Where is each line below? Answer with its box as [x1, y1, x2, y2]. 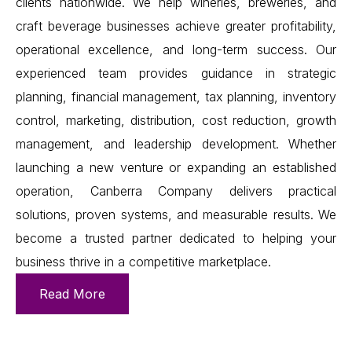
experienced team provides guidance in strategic [16, 65, 336, 82]
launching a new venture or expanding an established [16, 159, 336, 176]
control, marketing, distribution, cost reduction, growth [16, 112, 336, 129]
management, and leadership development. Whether [16, 136, 336, 152]
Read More [39, 286, 105, 302]
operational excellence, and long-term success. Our [16, 42, 336, 58]
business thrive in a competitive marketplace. [16, 254, 271, 270]
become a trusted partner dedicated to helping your [16, 230, 336, 247]
